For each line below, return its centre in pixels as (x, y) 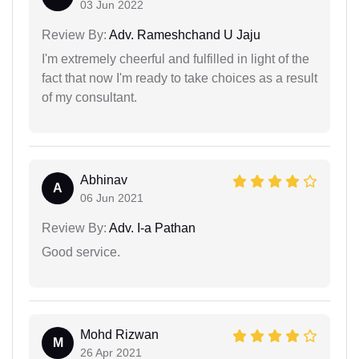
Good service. (81, 252)
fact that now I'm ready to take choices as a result (179, 78)
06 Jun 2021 (112, 198)
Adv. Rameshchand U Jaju (184, 34)
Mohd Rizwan (119, 334)
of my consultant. (89, 97)
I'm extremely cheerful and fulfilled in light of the (175, 58)
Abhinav (104, 179)
